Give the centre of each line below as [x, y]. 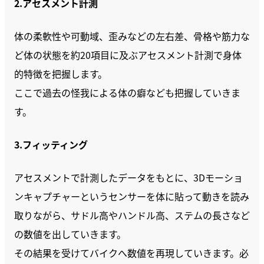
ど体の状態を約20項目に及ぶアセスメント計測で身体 [128, 55]
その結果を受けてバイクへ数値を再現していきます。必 [131, 253]
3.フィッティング [51, 144]
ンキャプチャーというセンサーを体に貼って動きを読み [132, 196]
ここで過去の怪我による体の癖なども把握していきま [127, 93]
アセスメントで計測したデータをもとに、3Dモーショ [128, 177]
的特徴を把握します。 [61, 74]
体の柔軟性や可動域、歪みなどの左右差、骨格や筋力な [132, 36]
